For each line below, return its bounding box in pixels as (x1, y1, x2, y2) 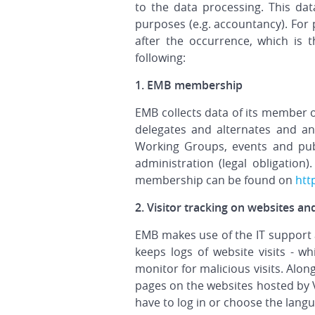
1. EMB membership (135, 77, 243, 94)
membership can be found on (135, 172, 295, 188)
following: (135, 50, 186, 66)
